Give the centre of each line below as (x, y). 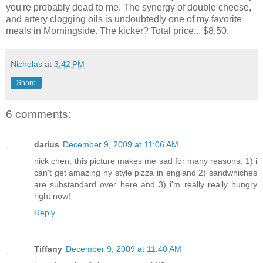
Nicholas (26, 64)
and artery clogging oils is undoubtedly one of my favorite (124, 19)
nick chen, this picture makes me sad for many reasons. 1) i (146, 161)
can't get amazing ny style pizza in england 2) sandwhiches (146, 173)
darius (47, 145)
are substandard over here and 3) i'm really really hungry (146, 185)
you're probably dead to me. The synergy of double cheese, (129, 7)
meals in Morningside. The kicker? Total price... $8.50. (117, 31)
